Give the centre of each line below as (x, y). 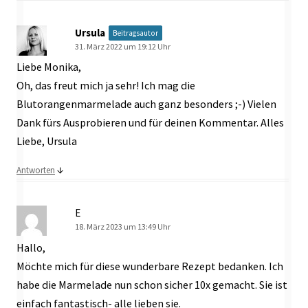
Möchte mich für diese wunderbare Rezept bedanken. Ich (150, 266)
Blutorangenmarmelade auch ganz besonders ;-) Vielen (146, 103)
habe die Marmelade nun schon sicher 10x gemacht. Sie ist (152, 284)
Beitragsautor (135, 33)
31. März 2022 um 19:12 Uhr (123, 46)
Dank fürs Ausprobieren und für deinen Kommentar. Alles (150, 122)
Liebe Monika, (49, 66)
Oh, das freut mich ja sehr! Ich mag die (106, 85)
